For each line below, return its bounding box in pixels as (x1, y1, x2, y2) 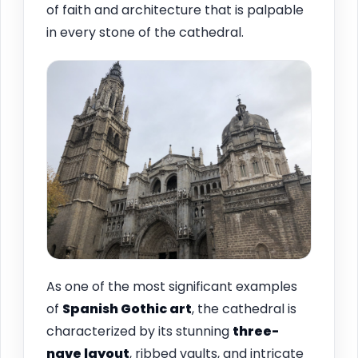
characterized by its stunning (46, 321, 233, 340)
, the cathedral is (192, 299, 296, 318)
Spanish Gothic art (62, 299, 192, 318)
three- (233, 321, 279, 340)
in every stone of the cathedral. (46, 23, 244, 42)
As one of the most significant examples (46, 276, 297, 296)
